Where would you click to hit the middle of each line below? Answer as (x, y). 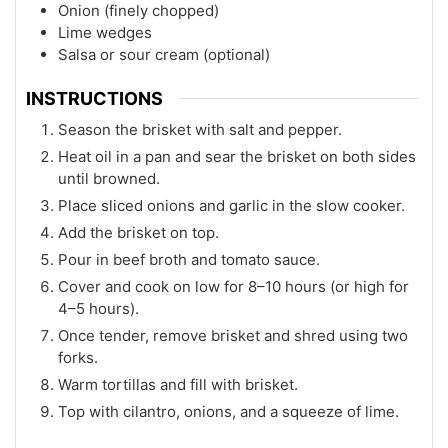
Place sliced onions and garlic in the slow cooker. (231, 206)
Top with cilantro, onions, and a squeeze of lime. (228, 412)
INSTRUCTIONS (94, 99)
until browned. (109, 179)
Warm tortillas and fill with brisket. (178, 385)
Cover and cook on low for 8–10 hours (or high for (233, 287)
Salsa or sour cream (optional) (164, 54)
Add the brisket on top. (138, 233)
